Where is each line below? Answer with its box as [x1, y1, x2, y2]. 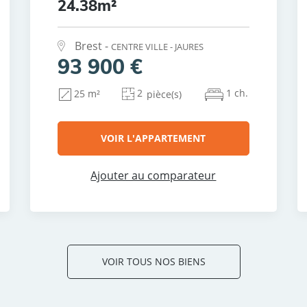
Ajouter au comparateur [90, 168, 217, 184]
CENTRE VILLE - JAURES [111, 40, 204, 53]
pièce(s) [147, 87, 182, 101]
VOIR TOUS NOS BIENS [101, 255, 206, 269]
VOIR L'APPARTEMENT [101, 131, 206, 145]
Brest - [75, 38, 111, 54]
